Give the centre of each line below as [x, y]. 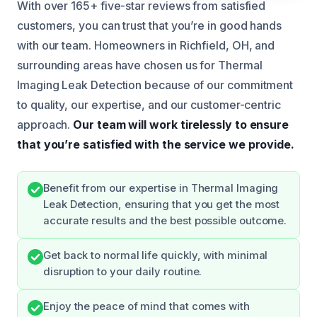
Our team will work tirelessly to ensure [181, 124]
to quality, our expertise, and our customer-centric [149, 104]
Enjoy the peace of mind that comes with [146, 306]
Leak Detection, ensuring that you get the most [162, 204]
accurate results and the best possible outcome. [165, 220]
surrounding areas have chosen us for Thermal [140, 65]
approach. [45, 124]
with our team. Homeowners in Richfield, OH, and [146, 45]
